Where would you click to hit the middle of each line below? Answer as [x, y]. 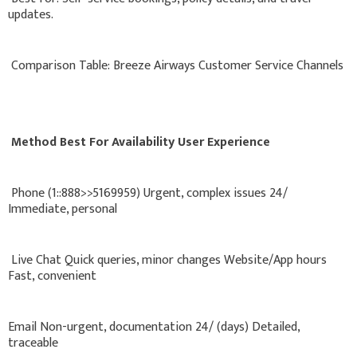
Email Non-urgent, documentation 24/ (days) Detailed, [154, 327]
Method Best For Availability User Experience [139, 142]
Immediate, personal [63, 209]
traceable [33, 343]
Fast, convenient [52, 276]
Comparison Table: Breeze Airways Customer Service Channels [176, 65]
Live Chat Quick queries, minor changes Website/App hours [167, 260]
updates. [31, 14]
